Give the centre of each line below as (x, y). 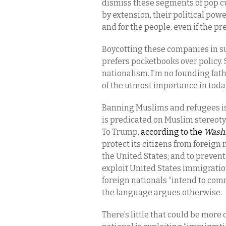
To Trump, (121, 132)
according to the (172, 132)
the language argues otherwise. (162, 192)
